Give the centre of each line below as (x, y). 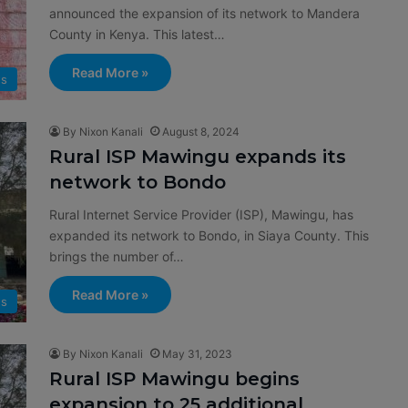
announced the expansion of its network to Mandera (204, 13)
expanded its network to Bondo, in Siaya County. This (209, 235)
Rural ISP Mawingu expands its (198, 157)
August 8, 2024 (201, 132)
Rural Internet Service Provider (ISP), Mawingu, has (201, 214)
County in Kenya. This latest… (137, 34)
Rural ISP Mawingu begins (174, 379)
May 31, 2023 (197, 354)
